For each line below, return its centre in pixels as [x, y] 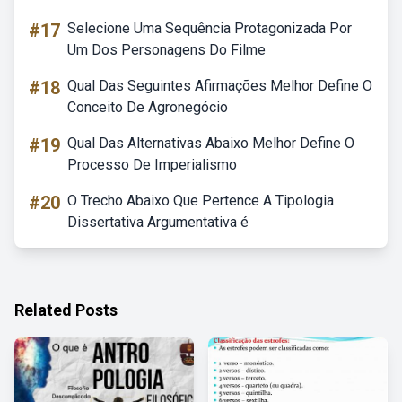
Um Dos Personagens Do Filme [166, 50]
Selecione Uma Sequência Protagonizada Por [210, 28]
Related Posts [66, 310]
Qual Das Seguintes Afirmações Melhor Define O [220, 86]
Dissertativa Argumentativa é [158, 222]
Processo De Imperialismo [152, 165]
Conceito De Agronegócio [148, 107]
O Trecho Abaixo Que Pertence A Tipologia [201, 201]
